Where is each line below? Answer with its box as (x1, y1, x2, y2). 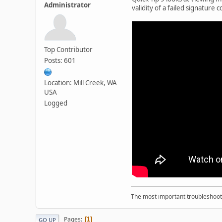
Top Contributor (44, 45, 93, 54)
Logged (44, 98, 67, 108)
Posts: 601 (44, 55, 76, 65)
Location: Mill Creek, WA (44, 78, 117, 87)
